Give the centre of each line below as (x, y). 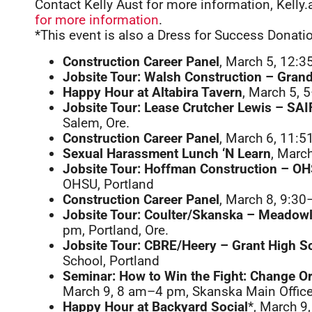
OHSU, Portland (108, 184)
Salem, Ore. (96, 123)
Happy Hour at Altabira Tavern (153, 92)
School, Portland (111, 261)
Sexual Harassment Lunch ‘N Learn (167, 154)
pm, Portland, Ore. (116, 230)
